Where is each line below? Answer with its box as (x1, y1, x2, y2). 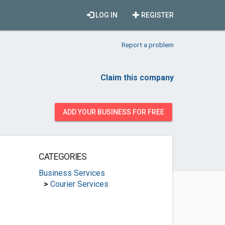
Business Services (38, 168, 105, 178)
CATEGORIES (38, 152, 87, 162)
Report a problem (122, 41, 174, 49)
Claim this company (100, 73, 174, 82)
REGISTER (140, 11, 174, 19)
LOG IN (94, 11, 118, 19)
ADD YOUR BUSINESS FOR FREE (63, 108, 164, 116)
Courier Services (50, 179, 108, 189)
